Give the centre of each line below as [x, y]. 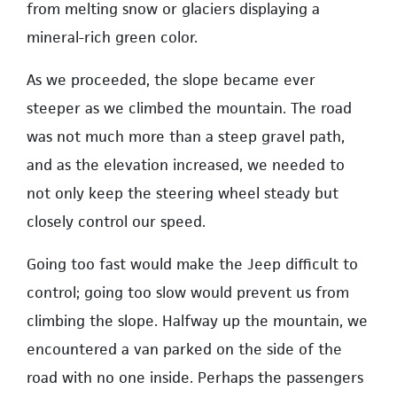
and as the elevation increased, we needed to [186, 164]
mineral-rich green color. [112, 37]
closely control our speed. [116, 221]
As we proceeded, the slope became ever [171, 79]
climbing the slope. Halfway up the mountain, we [197, 320]
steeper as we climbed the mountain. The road [189, 108]
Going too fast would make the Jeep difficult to [192, 264]
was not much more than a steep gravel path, [186, 136]
